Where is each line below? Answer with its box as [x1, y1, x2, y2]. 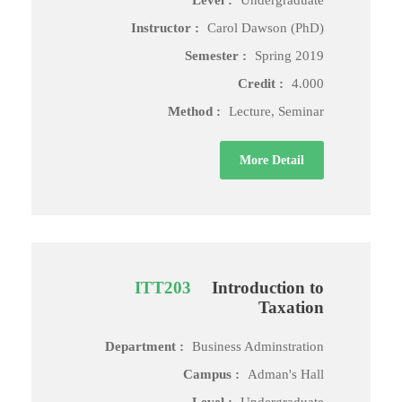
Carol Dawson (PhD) [207, 21, 324, 35]
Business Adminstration [192, 339, 324, 354]
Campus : [183, 367, 243, 381]
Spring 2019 [255, 48, 324, 63]
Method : [168, 104, 224, 118]
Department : [105, 339, 188, 354]
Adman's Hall [248, 367, 324, 381]
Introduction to [212, 278, 324, 297]
